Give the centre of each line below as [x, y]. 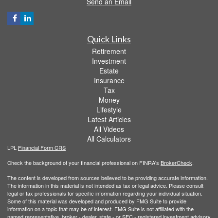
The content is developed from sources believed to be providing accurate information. [108, 177]
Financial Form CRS [42, 147]
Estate [109, 70]
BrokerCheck [176, 162]
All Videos [109, 129]
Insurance [109, 80]
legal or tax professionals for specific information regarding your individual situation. [105, 193]
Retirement [109, 51]
